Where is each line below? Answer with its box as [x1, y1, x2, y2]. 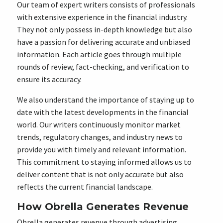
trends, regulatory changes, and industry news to [16, 132, 183, 142]
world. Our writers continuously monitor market [16, 119, 181, 129]
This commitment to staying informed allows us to [16, 157, 192, 167]
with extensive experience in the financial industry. [16, 12, 188, 22]
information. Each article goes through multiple [16, 49, 182, 59]
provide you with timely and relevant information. [16, 144, 186, 154]
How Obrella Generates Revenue [16, 201, 189, 213]
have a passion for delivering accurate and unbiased [16, 37, 190, 47]
